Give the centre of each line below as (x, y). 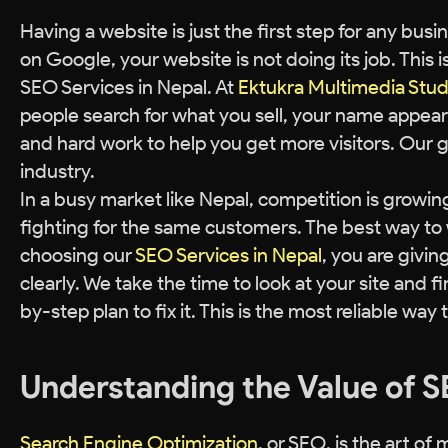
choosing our (77, 255)
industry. (57, 171)
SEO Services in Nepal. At (129, 87)
